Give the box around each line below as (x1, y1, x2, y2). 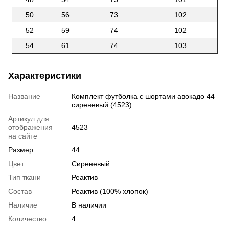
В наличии (72, 201, 106, 210)
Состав (8, 187, 32, 196)
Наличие (8, 201, 37, 210)
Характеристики (8, 71, 81, 81)
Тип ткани (8, 173, 41, 182)
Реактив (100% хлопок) (72, 187, 148, 196)
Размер (8, 146, 33, 154)
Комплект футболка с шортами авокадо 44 (72, 92, 215, 101)
